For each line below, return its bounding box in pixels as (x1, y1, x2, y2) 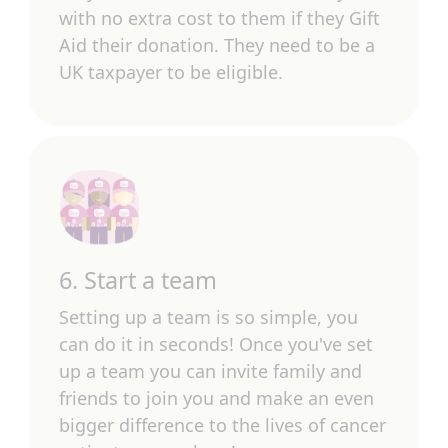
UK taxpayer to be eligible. (59, 60, 288, 84)
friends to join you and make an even (59, 386, 374, 410)
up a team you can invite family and (59, 359, 362, 383)
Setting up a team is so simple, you (59, 305, 358, 329)
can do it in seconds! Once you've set (59, 332, 373, 356)
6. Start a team (59, 264, 217, 296)
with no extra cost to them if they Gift (59, 6, 380, 30)
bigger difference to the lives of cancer (59, 413, 386, 437)
